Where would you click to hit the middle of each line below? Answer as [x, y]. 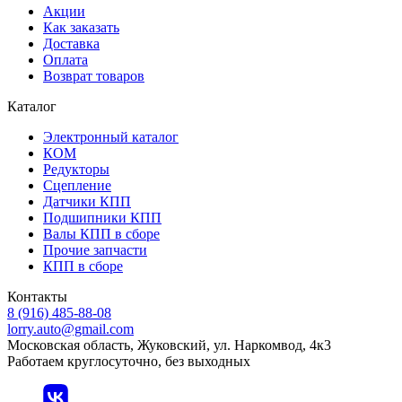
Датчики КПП [87, 201]
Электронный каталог [111, 136]
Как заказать [81, 27]
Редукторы [76, 169]
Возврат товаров [94, 75]
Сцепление [77, 185]
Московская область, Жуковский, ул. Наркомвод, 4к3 [169, 345]
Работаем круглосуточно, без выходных [129, 361]
